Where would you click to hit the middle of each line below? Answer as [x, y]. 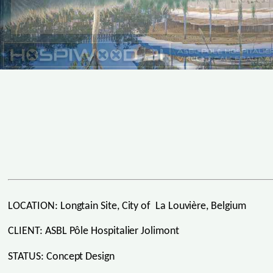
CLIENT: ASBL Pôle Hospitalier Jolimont [94, 232]
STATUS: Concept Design [61, 257]
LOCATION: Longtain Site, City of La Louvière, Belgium [127, 206]
